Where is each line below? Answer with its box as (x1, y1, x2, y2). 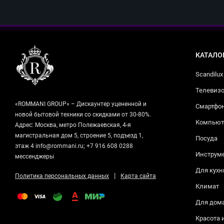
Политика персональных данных (15, 172, 109, 180)
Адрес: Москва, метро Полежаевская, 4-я (15, 121, 131, 129)
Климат (195, 182, 219, 190)
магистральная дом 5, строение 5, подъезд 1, (15, 132, 143, 139)
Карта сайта (120, 172, 156, 180)
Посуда (195, 134, 217, 142)
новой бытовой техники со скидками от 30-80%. (15, 111, 151, 118)
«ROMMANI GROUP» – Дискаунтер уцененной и (15, 100, 146, 108)
